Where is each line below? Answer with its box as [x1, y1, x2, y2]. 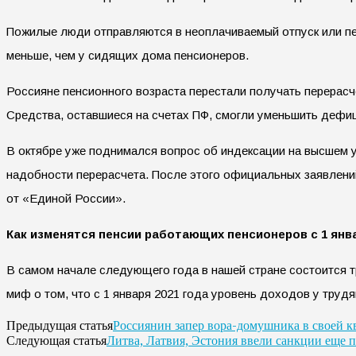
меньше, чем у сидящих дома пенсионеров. [6, 48, 249, 62]
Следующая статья [6, 333, 106, 347]
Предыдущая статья [6, 318, 113, 332]
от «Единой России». [6, 191, 126, 205]
